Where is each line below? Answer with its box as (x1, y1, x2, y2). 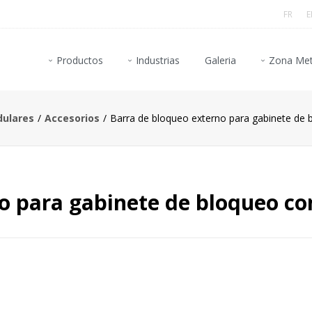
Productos (56, 53, 103, 67)
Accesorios (45, 111, 100, 125)
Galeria (205, 53, 236, 67)
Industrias (136, 53, 180, 67)
